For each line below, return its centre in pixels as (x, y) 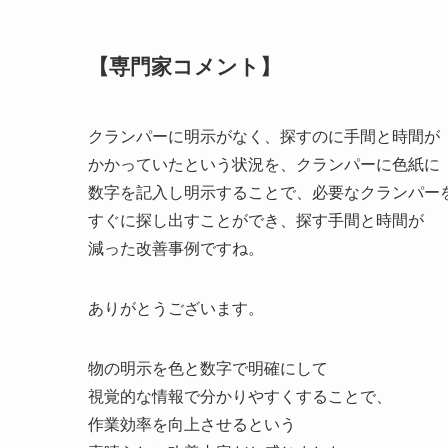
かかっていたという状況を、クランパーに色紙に (264, 164)
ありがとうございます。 (176, 308)
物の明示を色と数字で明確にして (208, 368)
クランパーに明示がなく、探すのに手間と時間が (264, 136)
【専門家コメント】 (184, 67)
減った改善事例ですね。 (176, 248)
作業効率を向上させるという (192, 424)
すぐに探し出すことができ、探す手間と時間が (256, 220)
